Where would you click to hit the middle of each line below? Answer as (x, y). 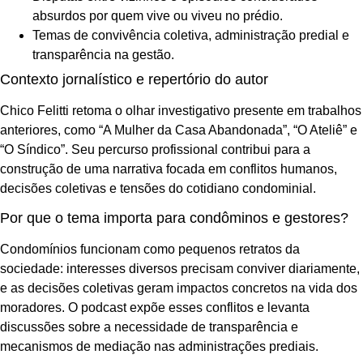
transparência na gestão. (103, 54)
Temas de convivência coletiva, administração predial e (191, 35)
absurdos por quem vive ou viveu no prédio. (158, 15)
